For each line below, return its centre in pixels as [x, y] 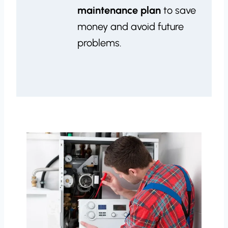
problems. [99, 43]
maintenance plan [120, 10]
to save [180, 10]
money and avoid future [131, 26]
